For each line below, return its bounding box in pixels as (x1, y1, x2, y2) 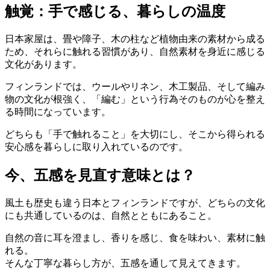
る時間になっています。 (5, 106, 111, 117)
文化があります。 (5, 58, 82, 69)
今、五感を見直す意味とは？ (5, 167, 195, 183)
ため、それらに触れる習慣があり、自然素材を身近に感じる (5, 46, 265, 57)
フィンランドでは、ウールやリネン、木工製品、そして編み (5, 81, 265, 92)
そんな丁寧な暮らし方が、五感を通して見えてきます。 (5, 257, 246, 268)
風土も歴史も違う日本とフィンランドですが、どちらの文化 (5, 197, 265, 208)
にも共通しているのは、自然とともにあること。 (5, 210, 217, 221)
